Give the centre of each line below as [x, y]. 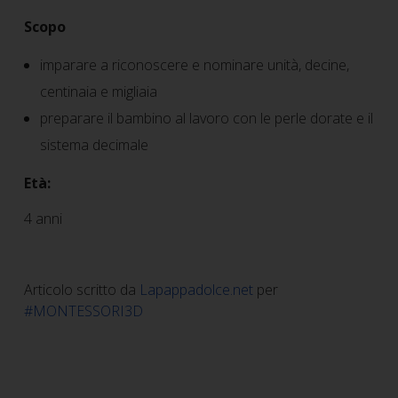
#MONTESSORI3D [84, 311]
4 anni [43, 219]
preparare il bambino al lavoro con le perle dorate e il [207, 119]
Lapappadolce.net [196, 290]
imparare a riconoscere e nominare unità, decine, [195, 65]
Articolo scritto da [82, 290]
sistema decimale [95, 145]
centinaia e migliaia [101, 92]
